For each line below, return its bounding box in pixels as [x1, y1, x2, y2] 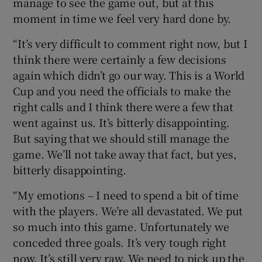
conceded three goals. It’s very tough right [13, 234, 226, 250]
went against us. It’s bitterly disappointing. [13, 114, 230, 130]
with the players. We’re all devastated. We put [13, 202, 243, 218]
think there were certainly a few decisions [13, 51, 227, 67]
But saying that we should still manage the [13, 130, 230, 146]
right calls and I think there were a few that [13, 98, 233, 114]
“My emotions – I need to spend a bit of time [13, 187, 239, 202]
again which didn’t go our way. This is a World [13, 67, 245, 82]
